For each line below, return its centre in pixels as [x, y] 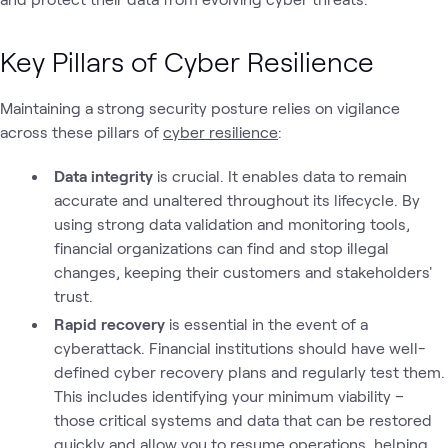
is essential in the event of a [266, 323]
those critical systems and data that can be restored [242, 419]
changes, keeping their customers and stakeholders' [243, 271]
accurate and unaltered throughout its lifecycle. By [236, 199]
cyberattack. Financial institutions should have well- [239, 347]
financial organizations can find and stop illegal [221, 247]
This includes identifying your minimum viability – [228, 395]
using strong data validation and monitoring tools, [231, 223]
